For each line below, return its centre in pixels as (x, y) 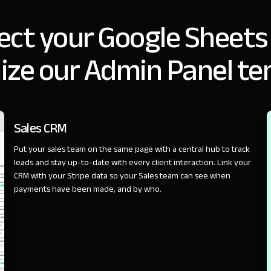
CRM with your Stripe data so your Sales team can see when (122, 175)
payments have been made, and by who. (87, 189)
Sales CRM (40, 128)
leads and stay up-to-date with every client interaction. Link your (132, 162)
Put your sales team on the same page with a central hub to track (132, 149)
